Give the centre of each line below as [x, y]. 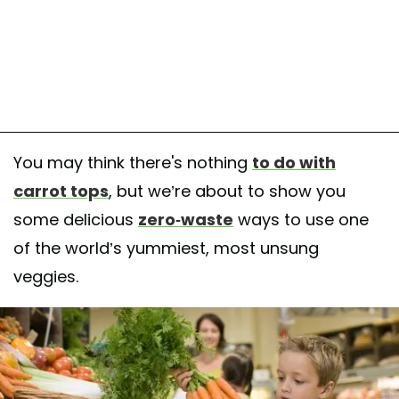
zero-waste [186, 219]
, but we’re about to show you [227, 191]
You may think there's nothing [133, 162]
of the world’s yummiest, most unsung [166, 248]
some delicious [76, 219]
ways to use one [301, 219]
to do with [294, 162]
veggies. [46, 276]
